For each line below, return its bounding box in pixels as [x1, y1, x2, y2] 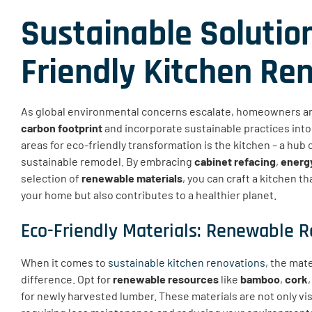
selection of [21, 171, 81, 185]
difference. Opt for [21, 272, 113, 286]
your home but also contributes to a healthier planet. [21, 187, 276, 201]
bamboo [240, 272, 280, 286]
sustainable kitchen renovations [108, 255, 265, 269]
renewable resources [113, 272, 219, 286]
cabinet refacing [194, 154, 276, 168]
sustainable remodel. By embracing [21, 154, 194, 168]
